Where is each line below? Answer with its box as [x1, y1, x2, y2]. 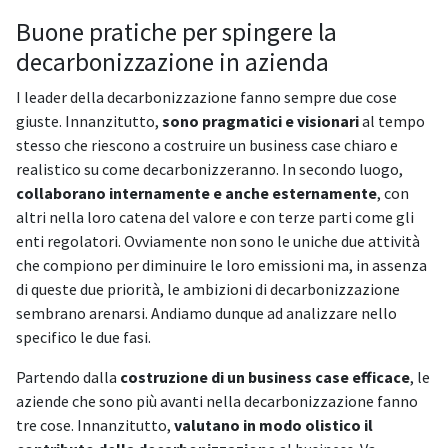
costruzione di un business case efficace [120, 367, 410, 388]
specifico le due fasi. [16, 327, 154, 348]
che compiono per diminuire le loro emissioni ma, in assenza [16, 255, 427, 276]
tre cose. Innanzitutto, [16, 415, 171, 436]
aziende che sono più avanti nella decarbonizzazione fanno [16, 391, 418, 412]
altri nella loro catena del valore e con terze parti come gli [16, 207, 414, 228]
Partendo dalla [16, 367, 120, 388]
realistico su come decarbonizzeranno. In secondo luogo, [16, 159, 403, 180]
